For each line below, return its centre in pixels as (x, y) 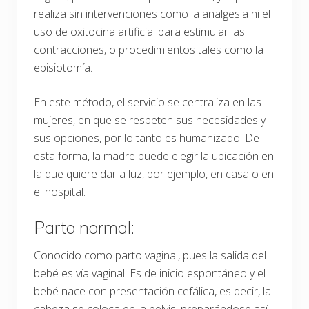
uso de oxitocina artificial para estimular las (139, 32)
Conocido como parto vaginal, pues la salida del (150, 256)
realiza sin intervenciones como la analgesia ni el (152, 14)
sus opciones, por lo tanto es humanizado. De (147, 138)
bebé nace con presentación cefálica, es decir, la (152, 291)
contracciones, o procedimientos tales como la (149, 50)
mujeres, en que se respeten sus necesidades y (150, 120)
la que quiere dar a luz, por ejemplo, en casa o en (154, 174)
